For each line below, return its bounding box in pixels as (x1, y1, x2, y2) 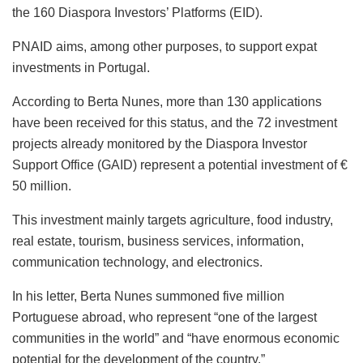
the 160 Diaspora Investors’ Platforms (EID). (12, 5, 263, 19)
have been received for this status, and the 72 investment (12, 115, 337, 130)
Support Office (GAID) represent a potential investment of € (12, 157, 348, 172)
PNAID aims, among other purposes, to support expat (12, 39, 317, 53)
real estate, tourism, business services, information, (12, 233, 304, 248)
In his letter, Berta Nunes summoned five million (12, 288, 284, 303)
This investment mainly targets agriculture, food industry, (12, 212, 333, 227)
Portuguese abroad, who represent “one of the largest (12, 310, 317, 324)
